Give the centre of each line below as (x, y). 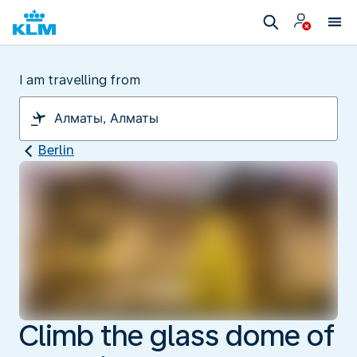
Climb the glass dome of (177, 335)
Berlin (56, 150)
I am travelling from (80, 80)
